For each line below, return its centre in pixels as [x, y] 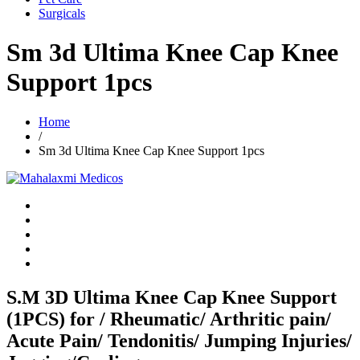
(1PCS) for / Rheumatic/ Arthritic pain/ [169, 319]
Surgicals [62, 13]
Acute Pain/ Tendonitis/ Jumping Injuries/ [179, 340]
